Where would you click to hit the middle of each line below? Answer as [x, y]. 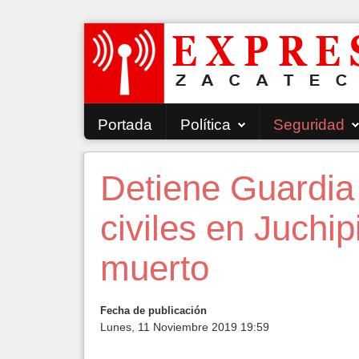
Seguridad [309, 125]
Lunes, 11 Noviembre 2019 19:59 [185, 327]
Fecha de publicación [153, 311]
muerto [155, 268]
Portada [125, 125]
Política [206, 125]
